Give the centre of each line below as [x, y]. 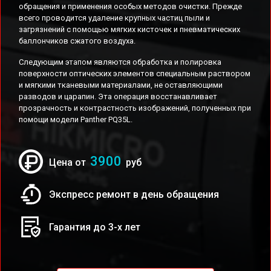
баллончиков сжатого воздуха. [77, 41]
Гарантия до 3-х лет [95, 227]
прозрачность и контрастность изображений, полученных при [135, 108]
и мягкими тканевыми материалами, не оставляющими [121, 85]
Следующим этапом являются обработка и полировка [120, 62]
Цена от [69, 162]
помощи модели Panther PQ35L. [76, 119]
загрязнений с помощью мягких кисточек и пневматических [129, 29]
